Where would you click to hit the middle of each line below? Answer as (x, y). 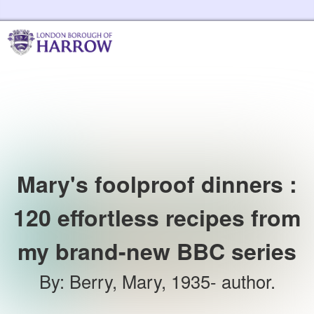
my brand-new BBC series (157, 251)
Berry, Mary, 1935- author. (172, 281)
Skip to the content (220, 14)
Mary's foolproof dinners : (157, 184)
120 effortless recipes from (157, 217)
